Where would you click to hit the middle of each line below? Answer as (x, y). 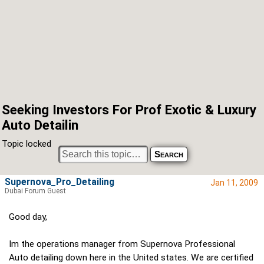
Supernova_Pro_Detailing (60, 182)
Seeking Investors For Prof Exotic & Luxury (129, 110)
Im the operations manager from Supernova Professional (122, 244)
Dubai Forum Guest (35, 191)
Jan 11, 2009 (234, 183)
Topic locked (27, 144)
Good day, (28, 217)
